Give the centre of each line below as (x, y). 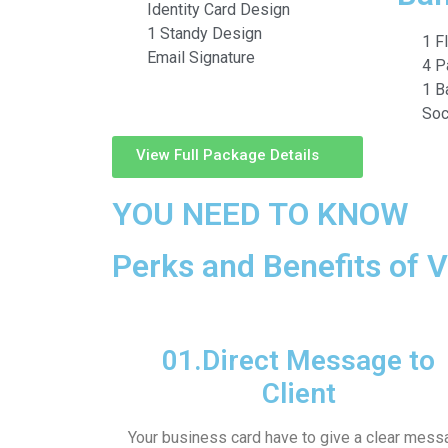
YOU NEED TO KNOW (260, 213)
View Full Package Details (227, 154)
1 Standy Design (204, 33)
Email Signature (201, 57)
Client (298, 393)
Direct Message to (319, 360)
